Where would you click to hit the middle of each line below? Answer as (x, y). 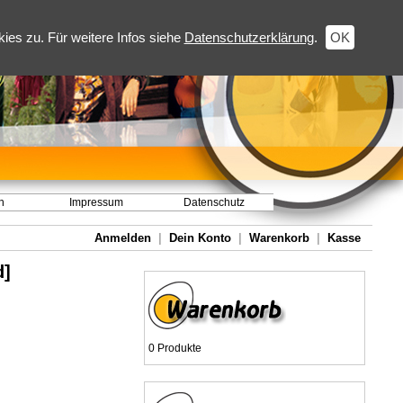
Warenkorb (279, 238)
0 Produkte (175, 348)
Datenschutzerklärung (249, 37)
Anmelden (123, 238)
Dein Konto (200, 238)
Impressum (96, 202)
